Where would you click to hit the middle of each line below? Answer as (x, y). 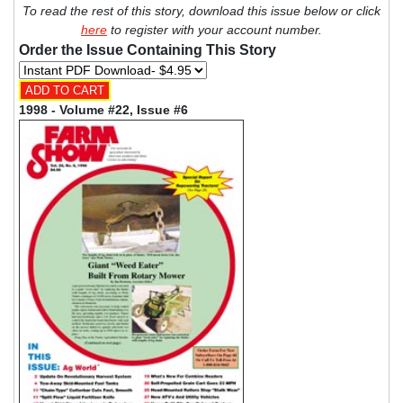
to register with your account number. (215, 29)
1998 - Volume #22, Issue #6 (103, 109)
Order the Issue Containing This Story (148, 49)
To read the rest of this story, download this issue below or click (201, 10)
